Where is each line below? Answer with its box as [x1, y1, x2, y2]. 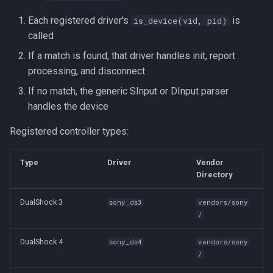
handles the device [28, 101, 108, 112]
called [28, 30, 54, 41]
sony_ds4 [109, 238, 143, 246]
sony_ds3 [109, 198, 143, 207]
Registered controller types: [10, 126, 129, 137]
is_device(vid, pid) [133, 15, 227, 26]
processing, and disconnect [28, 65, 145, 77]
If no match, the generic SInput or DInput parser [28, 85, 229, 97]
